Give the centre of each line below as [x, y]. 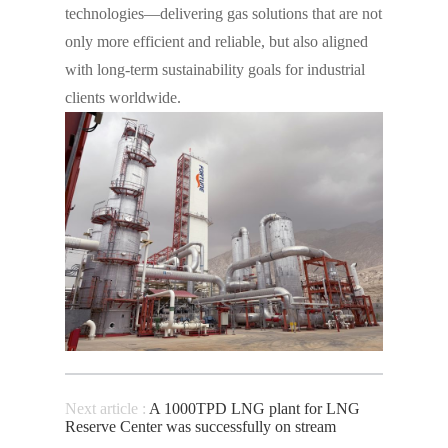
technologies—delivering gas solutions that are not [223, 14]
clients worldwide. [122, 98]
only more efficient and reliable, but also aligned [216, 42]
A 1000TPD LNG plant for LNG [254, 408]
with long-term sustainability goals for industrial [214, 70]
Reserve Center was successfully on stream [200, 426]
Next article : [106, 408]
